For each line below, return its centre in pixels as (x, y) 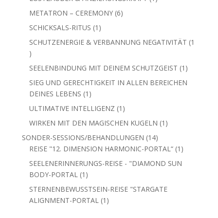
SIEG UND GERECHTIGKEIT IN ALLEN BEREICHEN (108, 82)
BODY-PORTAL (53, 174)
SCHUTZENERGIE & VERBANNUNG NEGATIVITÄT (108, 42)
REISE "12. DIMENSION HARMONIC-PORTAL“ (101, 148)
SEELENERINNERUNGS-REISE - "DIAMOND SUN (105, 163)
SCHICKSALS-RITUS (60, 27)
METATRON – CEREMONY (71, 13)
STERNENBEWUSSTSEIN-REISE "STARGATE (98, 189)
